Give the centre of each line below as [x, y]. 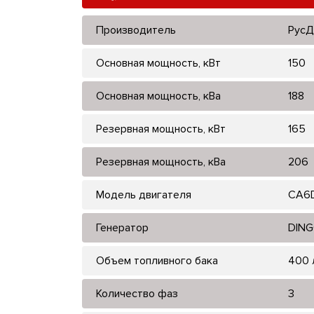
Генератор [122, 227]
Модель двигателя [144, 194]
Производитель [136, 30]
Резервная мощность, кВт [161, 129]
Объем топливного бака [157, 260]
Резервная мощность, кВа [161, 162]
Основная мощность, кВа [158, 96]
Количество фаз [137, 293]
